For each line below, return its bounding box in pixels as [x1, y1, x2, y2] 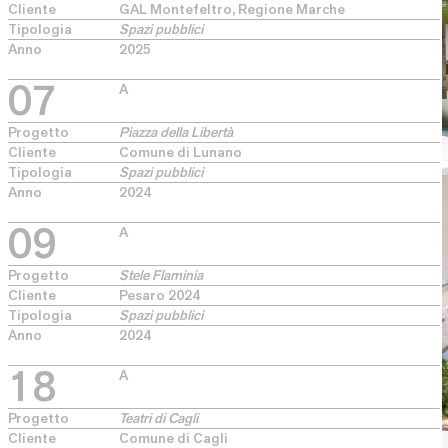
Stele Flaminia [119, 266, 203, 284]
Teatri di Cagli [119, 409, 198, 427]
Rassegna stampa [243, 171, 404, 198]
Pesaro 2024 [119, 286, 200, 304]
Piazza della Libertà [119, 123, 233, 141]
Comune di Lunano [119, 143, 242, 161]
